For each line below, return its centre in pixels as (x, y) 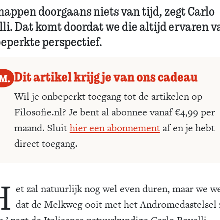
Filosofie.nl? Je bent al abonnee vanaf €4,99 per (114, 112)
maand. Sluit (42, 127)
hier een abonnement (115, 127)
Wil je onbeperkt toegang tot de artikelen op (108, 96)
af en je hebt (187, 127)
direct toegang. (46, 143)
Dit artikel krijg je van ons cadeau (106, 76)
